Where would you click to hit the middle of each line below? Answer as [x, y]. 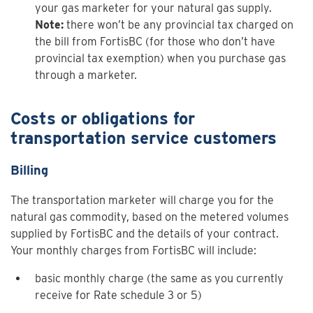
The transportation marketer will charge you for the [142, 200]
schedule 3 [147, 295]
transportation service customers [144, 138]
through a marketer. [86, 75]
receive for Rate [78, 295]
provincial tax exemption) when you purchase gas [160, 58]
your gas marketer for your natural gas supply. [153, 8]
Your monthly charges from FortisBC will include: [133, 250]
